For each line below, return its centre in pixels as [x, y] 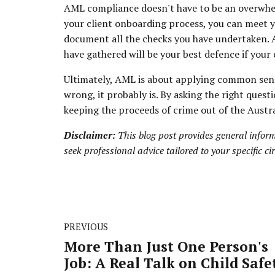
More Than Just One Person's [166, 247]
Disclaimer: [90, 135]
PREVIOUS [86, 227]
